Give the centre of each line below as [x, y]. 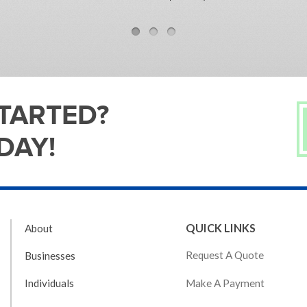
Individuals [50, 283]
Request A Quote [224, 255]
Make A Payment [225, 283]
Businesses [50, 255]
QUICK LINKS [220, 228]
